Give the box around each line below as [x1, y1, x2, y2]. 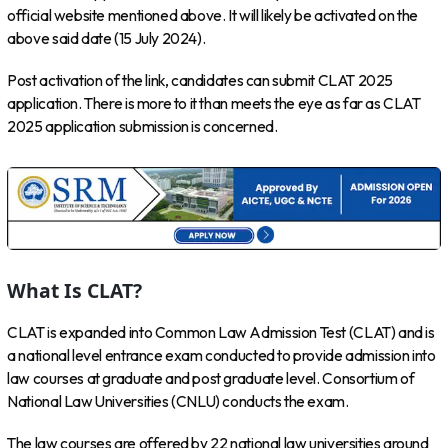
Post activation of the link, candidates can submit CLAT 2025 [7, 71, 394, 91]
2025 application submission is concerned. [7, 117, 278, 137]
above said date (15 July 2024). [7, 28, 206, 48]
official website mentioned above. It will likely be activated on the [7, 5, 418, 25]
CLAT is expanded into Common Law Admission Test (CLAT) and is [7, 323, 435, 343]
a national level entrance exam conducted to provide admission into [7, 346, 436, 366]
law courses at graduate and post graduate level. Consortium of [7, 369, 415, 389]
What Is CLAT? [7, 276, 143, 304]
